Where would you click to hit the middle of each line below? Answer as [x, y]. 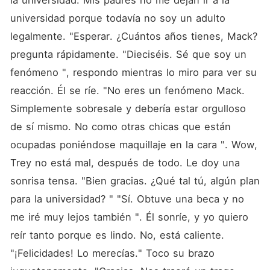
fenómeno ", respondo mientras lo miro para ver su [133, 72]
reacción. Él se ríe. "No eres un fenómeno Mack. [127, 90]
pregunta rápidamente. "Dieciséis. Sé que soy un [128, 54]
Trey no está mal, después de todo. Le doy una [125, 163]
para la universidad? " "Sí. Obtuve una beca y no [127, 199]
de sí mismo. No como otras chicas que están [120, 127]
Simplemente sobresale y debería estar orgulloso [128, 108]
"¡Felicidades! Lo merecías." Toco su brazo [112, 253]
